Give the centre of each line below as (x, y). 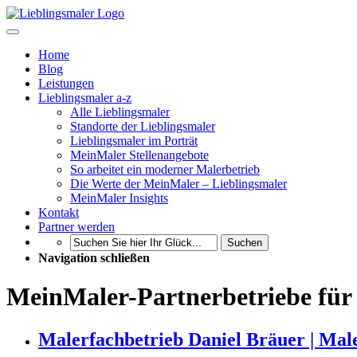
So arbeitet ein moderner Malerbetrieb (165, 169)
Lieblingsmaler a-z (85, 98)
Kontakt (59, 212)
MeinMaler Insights (119, 198)
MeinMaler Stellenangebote (139, 155)
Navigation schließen (94, 258)
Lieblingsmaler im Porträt (134, 141)
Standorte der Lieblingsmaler (143, 126)
